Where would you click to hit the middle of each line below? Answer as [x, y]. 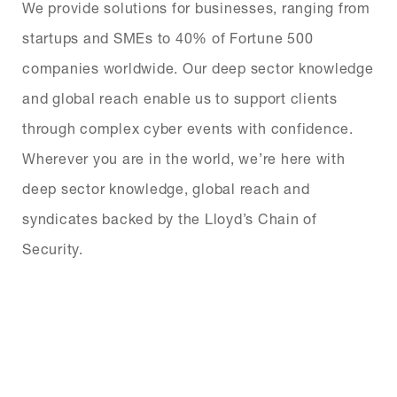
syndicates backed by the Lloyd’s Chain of [170, 218]
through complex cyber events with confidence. [188, 128]
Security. [53, 248]
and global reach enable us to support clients [180, 97]
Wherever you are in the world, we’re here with [184, 158]
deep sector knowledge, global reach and [166, 188]
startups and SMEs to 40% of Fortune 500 [168, 37]
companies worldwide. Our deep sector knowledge [198, 67]
